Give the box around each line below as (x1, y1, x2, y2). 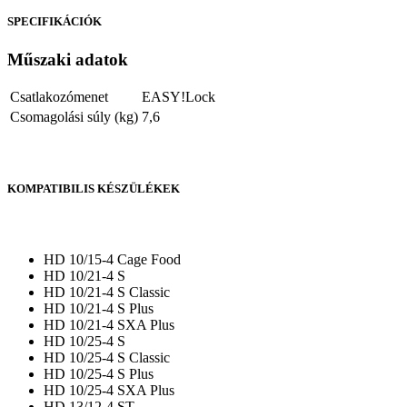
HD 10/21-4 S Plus (44, 301, 154, 317)
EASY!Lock (142, 89, 215, 105)
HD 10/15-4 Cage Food (44, 252, 181, 268)
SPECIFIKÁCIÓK (7, 15, 102, 29)
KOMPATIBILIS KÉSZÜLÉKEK (7, 181, 180, 195)
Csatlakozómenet (10, 89, 108, 105)
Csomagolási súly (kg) (10, 109, 138, 125)
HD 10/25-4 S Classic (44, 350, 170, 366)
